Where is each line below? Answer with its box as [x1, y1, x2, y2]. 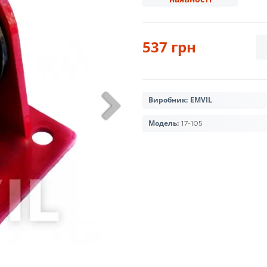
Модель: [148, 118, 179, 128]
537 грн [142, 37, 196, 57]
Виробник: [148, 95, 188, 105]
